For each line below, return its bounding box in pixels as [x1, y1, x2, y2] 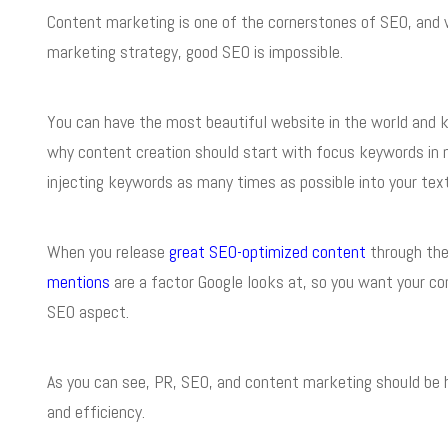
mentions [47, 270, 110, 293]
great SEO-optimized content [169, 240, 366, 263]
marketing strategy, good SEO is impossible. [47, 40, 343, 63]
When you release [47, 240, 169, 263]
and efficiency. [47, 400, 145, 423]
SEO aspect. [47, 300, 129, 323]
